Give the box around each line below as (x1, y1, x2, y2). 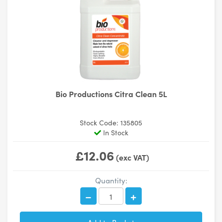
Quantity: (95, 175, 127, 185)
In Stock (101, 127, 128, 137)
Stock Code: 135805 (80, 117, 142, 127)
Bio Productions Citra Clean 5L (55, 88, 167, 99)
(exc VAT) (113, 152, 149, 163)
